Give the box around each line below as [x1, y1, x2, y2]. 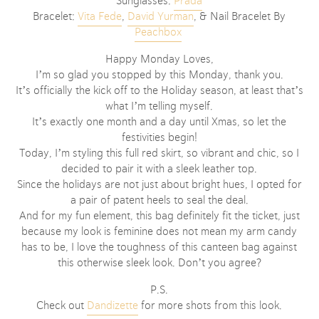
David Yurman [127, 10, 194, 22]
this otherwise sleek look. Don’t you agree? [57, 256, 261, 268]
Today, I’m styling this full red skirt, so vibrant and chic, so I [19, 147, 300, 159]
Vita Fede [78, 10, 122, 22]
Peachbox [134, 26, 182, 38]
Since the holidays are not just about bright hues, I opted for [16, 178, 302, 190]
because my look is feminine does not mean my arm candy [21, 225, 298, 237]
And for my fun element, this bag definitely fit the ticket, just [19, 209, 300, 221]
